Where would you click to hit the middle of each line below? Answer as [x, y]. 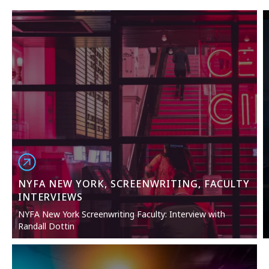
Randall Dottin [46, 226]
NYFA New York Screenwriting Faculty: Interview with [122, 214]
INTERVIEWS [50, 197]
